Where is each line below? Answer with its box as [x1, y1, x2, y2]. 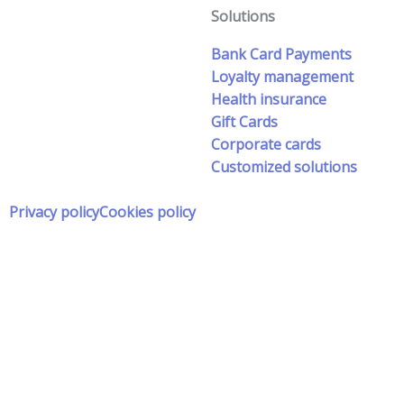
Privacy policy [8, 201, 99, 222]
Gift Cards [211, 111, 278, 132]
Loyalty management [211, 66, 353, 87]
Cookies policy [98, 201, 196, 222]
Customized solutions [211, 156, 357, 177]
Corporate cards [211, 133, 321, 154]
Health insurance [211, 88, 326, 109]
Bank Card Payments [211, 43, 352, 64]
